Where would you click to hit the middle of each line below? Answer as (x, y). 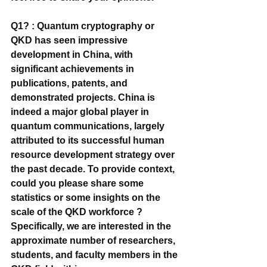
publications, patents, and (70, 83)
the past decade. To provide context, (94, 169)
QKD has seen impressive (70, 40)
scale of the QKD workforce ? (78, 212)
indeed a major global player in (81, 111)
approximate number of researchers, (94, 240)
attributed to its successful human (89, 140)
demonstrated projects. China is (84, 97)
